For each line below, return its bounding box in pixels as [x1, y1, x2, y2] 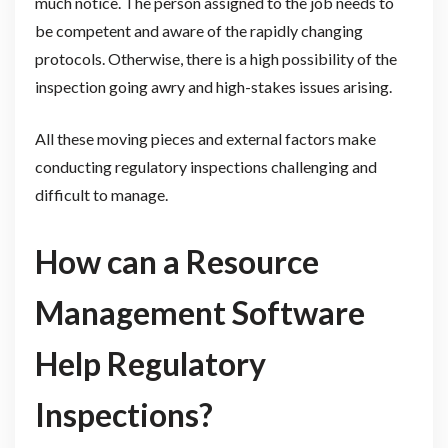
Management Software [34, 292, 365, 332]
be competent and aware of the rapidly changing [34, 21, 363, 41]
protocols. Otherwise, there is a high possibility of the [34, 49, 397, 69]
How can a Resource [34, 241, 319, 281]
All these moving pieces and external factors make [34, 129, 376, 149]
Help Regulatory [34, 343, 266, 383]
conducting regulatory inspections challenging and [34, 157, 377, 177]
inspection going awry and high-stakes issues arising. [34, 77, 395, 97]
